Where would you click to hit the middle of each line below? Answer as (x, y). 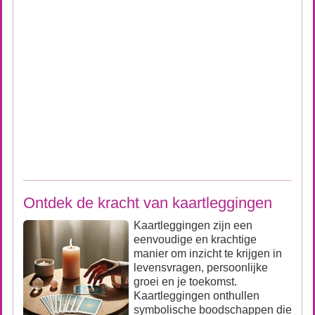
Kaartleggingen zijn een (193, 225)
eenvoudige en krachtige (195, 239)
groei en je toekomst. (185, 282)
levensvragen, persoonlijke (201, 268)
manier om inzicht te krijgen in (208, 253)
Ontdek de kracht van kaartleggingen (148, 203)
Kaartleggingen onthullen (197, 296)
